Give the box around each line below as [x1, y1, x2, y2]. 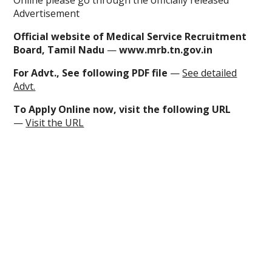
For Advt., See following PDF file [13, 66, 168, 80]
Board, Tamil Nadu [13, 43, 105, 57]
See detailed [182, 66, 237, 80]
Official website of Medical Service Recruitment [13, 30, 247, 44]
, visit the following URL [114, 103, 231, 117]
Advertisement [13, 7, 80, 21]
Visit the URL [25, 116, 84, 130]
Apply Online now [29, 103, 114, 117]
